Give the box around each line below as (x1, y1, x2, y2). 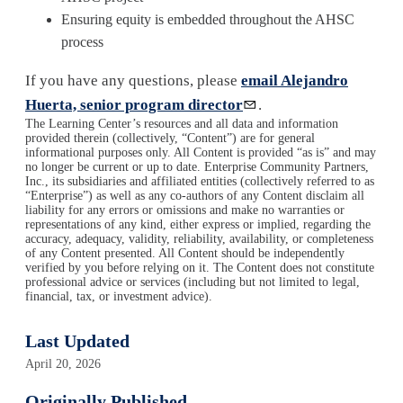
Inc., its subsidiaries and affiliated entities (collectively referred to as (25, 175, 374, 188)
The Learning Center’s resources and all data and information (25, 117, 338, 130)
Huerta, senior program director (25, 96, 243, 113)
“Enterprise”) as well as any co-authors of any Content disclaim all (25, 189, 364, 202)
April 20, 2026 (25, 357, 101, 371)
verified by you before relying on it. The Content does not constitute (25, 261, 374, 274)
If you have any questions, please (25, 72, 241, 89)
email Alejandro (241, 72, 348, 89)
